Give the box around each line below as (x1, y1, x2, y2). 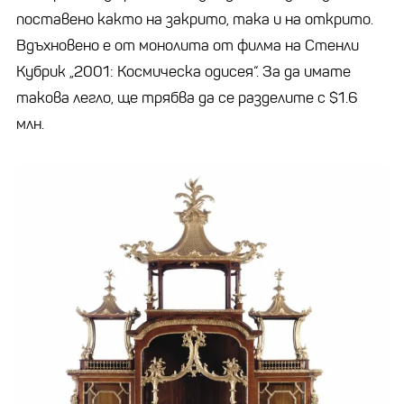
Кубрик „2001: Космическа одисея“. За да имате (16, 61, 351, 81)
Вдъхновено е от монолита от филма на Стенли (16, 35, 359, 55)
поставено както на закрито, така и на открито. (16, 9, 373, 29)
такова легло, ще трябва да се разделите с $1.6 (16, 87, 358, 107)
